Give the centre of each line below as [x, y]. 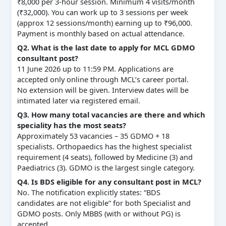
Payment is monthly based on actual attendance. [101, 33]
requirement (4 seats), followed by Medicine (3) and [105, 157]
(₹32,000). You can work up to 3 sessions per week [102, 12]
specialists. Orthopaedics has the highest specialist [104, 147]
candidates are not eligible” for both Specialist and [104, 203]
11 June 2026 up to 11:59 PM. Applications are [95, 68]
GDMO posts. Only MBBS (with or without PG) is [99, 214]
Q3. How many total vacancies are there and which [111, 115]
